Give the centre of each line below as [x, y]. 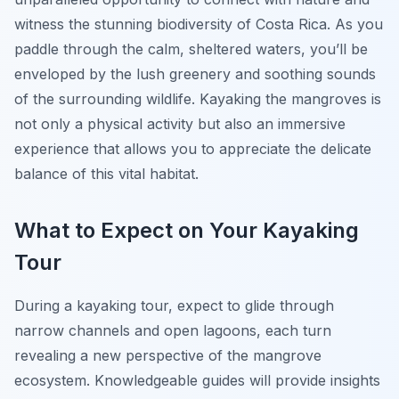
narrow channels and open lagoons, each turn [173, 331]
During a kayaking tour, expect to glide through [174, 306]
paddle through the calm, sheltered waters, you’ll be [191, 49]
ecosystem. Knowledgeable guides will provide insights [197, 381]
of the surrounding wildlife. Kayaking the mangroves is [198, 99]
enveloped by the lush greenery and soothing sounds [195, 74]
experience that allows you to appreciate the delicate [193, 149]
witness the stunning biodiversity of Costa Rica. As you [199, 24]
